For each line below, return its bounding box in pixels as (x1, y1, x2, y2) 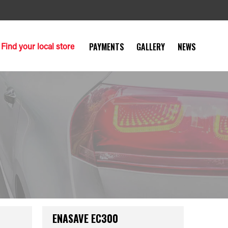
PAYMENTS (89, 40, 125, 53)
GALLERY (136, 40, 165, 53)
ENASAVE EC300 (52, 211, 119, 226)
